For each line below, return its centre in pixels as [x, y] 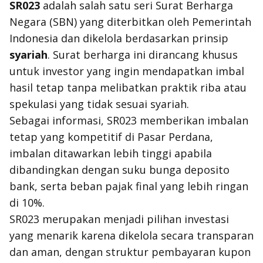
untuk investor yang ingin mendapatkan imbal [127, 71]
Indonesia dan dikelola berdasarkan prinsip [119, 38]
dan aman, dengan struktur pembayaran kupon [130, 252]
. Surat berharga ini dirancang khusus [143, 55]
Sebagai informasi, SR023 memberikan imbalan [129, 120]
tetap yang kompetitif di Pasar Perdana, [111, 137]
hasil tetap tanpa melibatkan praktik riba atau [128, 87]
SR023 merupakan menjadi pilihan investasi [119, 219]
